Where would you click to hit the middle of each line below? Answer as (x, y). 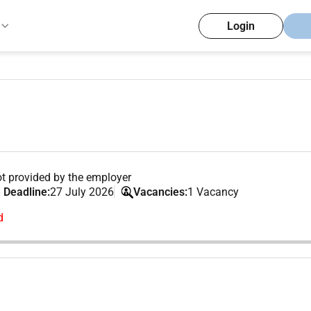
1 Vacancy (213, 192)
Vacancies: (161, 192)
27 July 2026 (82, 192)
